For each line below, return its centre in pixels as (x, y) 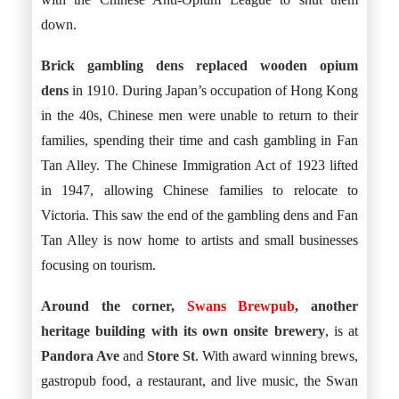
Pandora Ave (80, 356)
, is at (341, 331)
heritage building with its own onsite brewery (183, 331)
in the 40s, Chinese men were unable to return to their (199, 115)
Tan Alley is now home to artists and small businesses (199, 240)
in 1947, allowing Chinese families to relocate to (199, 190)
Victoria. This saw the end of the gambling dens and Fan (199, 215)
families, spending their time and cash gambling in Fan (199, 140)
